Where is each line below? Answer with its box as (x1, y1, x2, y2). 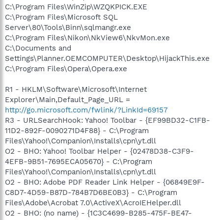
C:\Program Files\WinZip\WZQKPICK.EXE (5, 2, 147, 11)
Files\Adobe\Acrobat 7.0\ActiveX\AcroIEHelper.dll (5, 198, 181, 207)
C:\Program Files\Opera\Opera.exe (5, 64, 127, 73)
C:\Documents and (5, 43, 71, 53)
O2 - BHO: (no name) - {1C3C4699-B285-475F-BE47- (5, 208, 192, 218)
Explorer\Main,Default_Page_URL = (5, 95, 130, 104)
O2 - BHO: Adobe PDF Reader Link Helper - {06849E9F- (5, 177, 205, 187)
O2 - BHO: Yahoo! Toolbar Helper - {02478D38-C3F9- (5, 146, 194, 156)
